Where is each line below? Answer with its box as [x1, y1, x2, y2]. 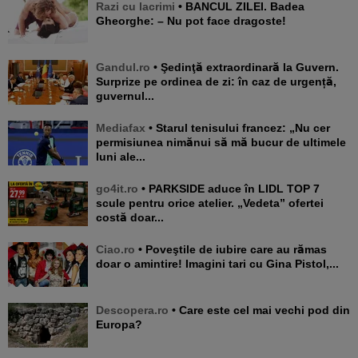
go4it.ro [96, 181, 138, 195]
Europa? [96, 317, 142, 331]
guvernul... [96, 89, 154, 102]
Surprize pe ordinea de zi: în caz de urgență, [96, 74, 336, 88]
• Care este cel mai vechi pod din [169, 303, 179, 316]
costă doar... [96, 210, 164, 224]
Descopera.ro [96, 303, 169, 316]
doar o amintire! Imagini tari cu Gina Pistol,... [96, 257, 339, 270]
